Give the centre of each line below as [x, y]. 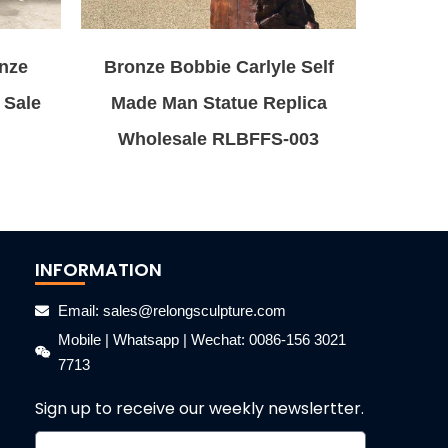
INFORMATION [98, 269]
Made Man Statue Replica [218, 102]
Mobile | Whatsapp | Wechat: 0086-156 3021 [201, 339]
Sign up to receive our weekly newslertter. [199, 408]
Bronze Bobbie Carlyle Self [218, 66]
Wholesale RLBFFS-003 [218, 138]
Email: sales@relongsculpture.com [171, 310]
